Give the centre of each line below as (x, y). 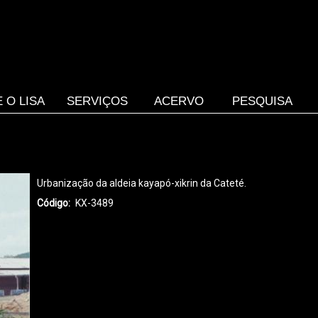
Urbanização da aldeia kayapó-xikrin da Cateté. (142, 183)
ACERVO (179, 101)
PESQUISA (262, 101)
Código (53, 203)
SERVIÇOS (97, 101)
